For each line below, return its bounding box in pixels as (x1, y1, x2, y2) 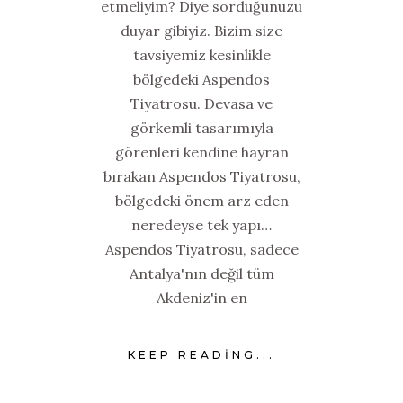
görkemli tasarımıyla (130, 118, 273, 137)
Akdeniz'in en (156, 288, 247, 307)
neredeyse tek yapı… (131, 215, 272, 234)
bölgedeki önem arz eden (114, 191, 289, 210)
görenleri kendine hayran (114, 142, 289, 161)
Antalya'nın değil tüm (129, 264, 274, 282)
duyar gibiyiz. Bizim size (121, 21, 282, 40)
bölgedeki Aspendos (133, 69, 270, 88)
